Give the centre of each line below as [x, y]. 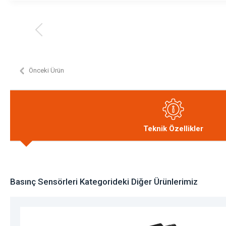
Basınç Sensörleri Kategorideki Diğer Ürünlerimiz [104, 182]
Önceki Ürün [47, 70]
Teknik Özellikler [173, 129]
